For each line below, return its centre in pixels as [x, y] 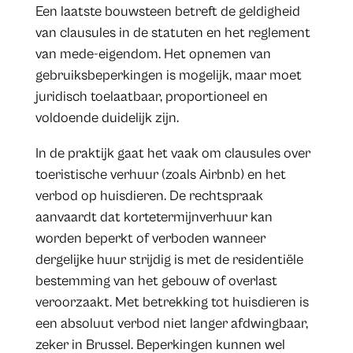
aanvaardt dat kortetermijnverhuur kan [154, 217]
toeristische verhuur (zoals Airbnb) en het [160, 174]
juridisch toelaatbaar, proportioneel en [151, 96]
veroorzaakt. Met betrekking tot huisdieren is [172, 302]
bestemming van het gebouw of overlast [156, 281]
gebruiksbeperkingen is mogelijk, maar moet [168, 75]
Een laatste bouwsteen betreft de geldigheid [167, 11]
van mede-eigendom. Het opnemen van [153, 54]
